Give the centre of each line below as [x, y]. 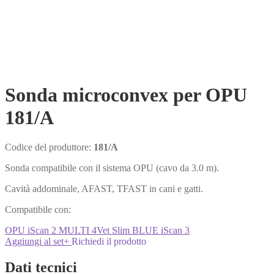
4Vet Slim [112, 231]
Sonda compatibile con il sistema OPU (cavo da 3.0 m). [112, 168]
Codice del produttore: [49, 147]
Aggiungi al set [34, 242]
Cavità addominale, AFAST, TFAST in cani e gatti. [104, 189]
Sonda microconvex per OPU [126, 94]
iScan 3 [175, 231]
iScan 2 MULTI [60, 231]
